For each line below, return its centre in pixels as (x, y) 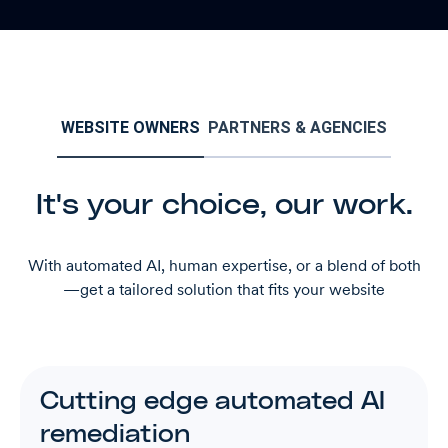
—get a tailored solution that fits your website (224, 289)
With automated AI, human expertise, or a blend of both (224, 265)
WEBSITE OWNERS (130, 127)
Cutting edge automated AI (212, 402)
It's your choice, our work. (224, 205)
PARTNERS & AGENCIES (297, 127)
